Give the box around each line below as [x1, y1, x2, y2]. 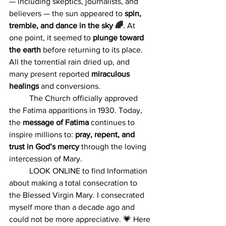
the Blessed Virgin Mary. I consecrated [9, 190, 146, 199]
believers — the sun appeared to [9, 9, 125, 18]
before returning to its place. [41, 45, 145, 54]
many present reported [9, 69, 91, 78]
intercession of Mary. [9, 154, 82, 163]
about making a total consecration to [9, 178, 139, 187]
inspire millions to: [9, 130, 75, 139]
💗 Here [123, 214, 152, 223]
